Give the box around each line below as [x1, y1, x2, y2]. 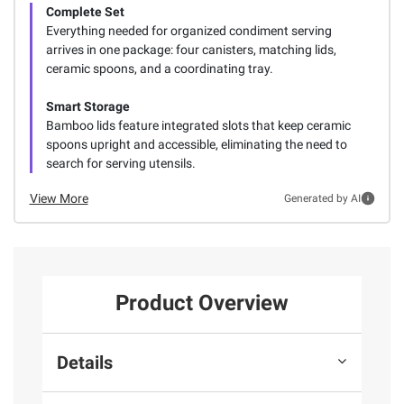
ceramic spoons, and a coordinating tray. [45, 60, 273, 76]
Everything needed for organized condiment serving [45, 23, 332, 38]
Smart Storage [45, 98, 130, 114]
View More [29, 190, 88, 206]
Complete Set [45, 4, 124, 19]
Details [57, 351, 113, 373]
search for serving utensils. [45, 155, 196, 170]
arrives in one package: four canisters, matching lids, [45, 41, 336, 57]
